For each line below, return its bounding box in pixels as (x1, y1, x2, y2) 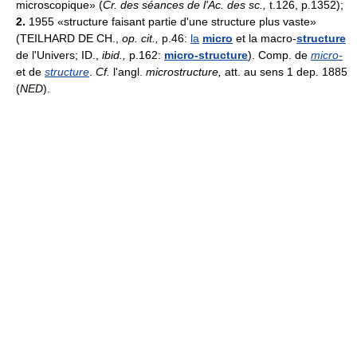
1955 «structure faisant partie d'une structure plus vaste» (25, 15, 316, 29)
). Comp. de (248, 49, 311, 62)
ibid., (102, 49, 129, 62)
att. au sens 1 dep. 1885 (222, 65, 347, 79)
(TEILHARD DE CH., (16, 32, 122, 45)
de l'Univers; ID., (16, 49, 102, 62)
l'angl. (110, 65, 146, 79)
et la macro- (233, 32, 296, 45)
